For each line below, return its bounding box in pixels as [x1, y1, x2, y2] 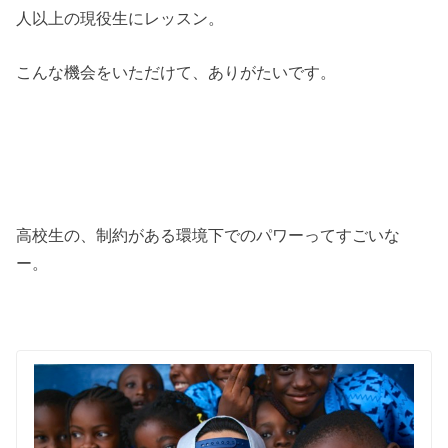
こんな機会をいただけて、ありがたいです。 [16, 63, 337, 82]
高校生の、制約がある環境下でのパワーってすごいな [16, 226, 401, 245]
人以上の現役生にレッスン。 [16, 8, 225, 27]
